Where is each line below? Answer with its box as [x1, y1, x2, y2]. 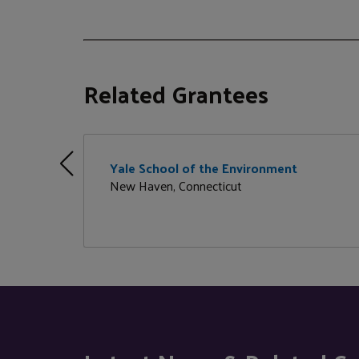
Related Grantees [83, 71, 268, 115]
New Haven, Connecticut [110, 174, 242, 197]
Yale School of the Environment [110, 156, 297, 179]
